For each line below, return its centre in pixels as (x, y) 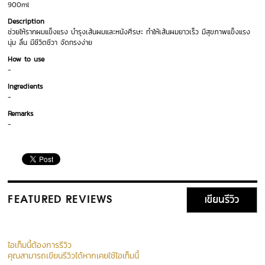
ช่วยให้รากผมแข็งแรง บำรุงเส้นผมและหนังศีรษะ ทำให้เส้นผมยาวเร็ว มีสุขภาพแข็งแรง (129, 32)
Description (26, 22)
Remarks (21, 114)
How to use (26, 59)
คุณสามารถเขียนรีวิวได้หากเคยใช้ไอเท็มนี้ (74, 256)
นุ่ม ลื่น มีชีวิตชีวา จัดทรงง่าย (50, 43)
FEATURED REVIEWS (60, 200)
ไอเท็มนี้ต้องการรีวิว (40, 245)
